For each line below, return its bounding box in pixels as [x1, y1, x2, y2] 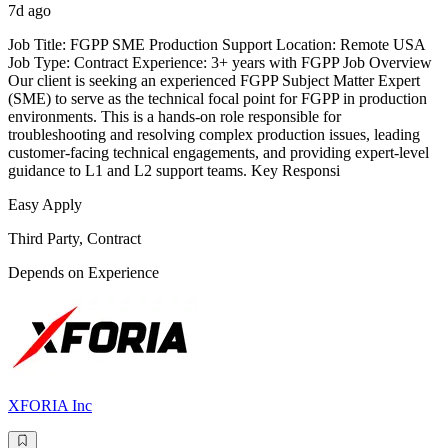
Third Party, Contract [8, 230, 141, 248]
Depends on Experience [8, 264, 159, 282]
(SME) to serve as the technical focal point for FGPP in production [8, 90, 427, 108]
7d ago [8, 2, 51, 20]
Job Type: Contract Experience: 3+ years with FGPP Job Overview [8, 54, 432, 72]
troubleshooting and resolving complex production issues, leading [8, 126, 420, 144]
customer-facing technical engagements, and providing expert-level [8, 144, 429, 162]
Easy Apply [8, 196, 82, 214]
